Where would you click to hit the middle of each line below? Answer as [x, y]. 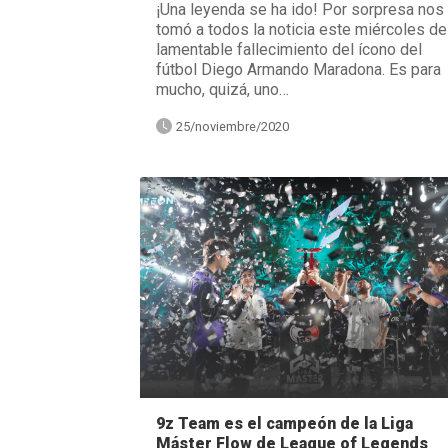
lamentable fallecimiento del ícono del [288, 49]
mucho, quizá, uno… [222, 89]
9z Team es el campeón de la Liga [284, 423]
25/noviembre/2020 [232, 126]
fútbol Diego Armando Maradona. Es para [298, 69]
